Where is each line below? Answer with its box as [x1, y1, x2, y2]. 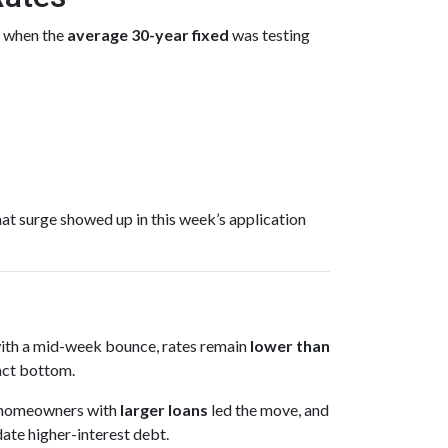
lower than [250, 336, 330, 355]
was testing [229, 25, 310, 44]
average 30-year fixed [67, 25, 229, 44]
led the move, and [208, 400, 329, 419]
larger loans [120, 400, 208, 419]
